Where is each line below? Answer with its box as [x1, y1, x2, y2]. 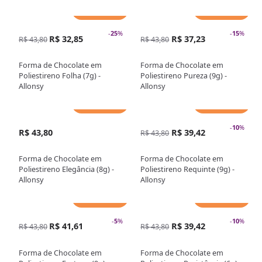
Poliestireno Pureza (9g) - [140, 70, 227, 81]
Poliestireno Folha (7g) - [18, 70, 101, 81]
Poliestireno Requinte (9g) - [140, 164, 235, 175]
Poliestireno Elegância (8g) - [18, 164, 114, 175]
